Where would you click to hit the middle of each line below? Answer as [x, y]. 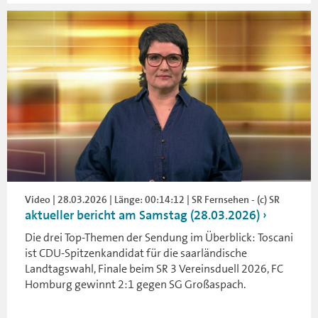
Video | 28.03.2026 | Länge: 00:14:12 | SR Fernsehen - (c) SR [152, 199]
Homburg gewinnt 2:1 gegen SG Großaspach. [135, 284]
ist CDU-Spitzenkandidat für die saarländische [136, 253]
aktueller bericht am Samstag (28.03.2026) [142, 215]
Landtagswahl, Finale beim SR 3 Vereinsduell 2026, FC [154, 268]
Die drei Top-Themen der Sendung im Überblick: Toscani [159, 237]
